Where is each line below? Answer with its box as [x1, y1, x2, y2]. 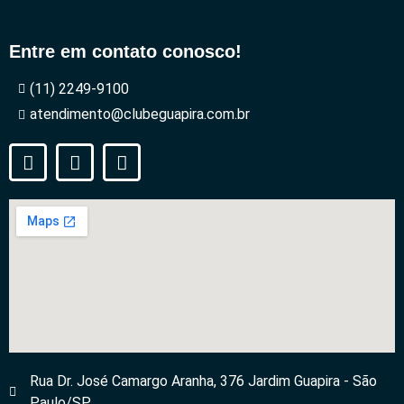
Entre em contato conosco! [9, 41, 242, 62]
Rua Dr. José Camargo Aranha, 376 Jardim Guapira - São [29, 372, 377, 390]
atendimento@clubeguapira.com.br [29, 106, 250, 124]
